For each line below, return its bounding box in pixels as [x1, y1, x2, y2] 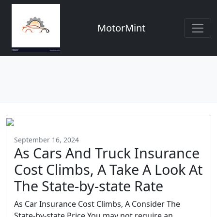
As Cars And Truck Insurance [14, 143, 200, 162]
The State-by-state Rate [14, 176, 163, 195]
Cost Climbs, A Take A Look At [14, 160, 202, 179]
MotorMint [97, 21, 145, 34]
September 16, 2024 [14, 135, 79, 144]
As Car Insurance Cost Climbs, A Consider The [14, 199, 180, 209]
